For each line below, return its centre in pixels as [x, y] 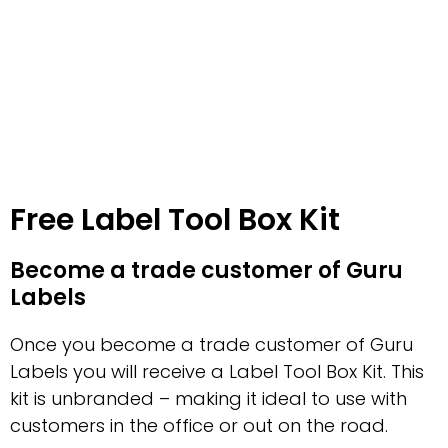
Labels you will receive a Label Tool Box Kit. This [217, 371]
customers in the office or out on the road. [199, 425]
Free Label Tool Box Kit [175, 219]
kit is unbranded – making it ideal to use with [208, 398]
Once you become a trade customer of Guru [211, 344]
